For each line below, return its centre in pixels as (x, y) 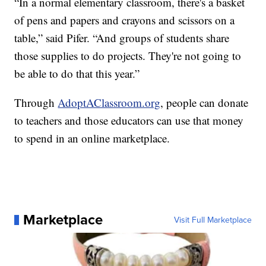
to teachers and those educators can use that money (129, 121)
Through (36, 103)
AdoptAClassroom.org (109, 103)
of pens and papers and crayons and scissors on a (125, 20)
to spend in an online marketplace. (92, 138)
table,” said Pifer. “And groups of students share (122, 38)
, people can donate (205, 103)
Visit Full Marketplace (213, 220)
